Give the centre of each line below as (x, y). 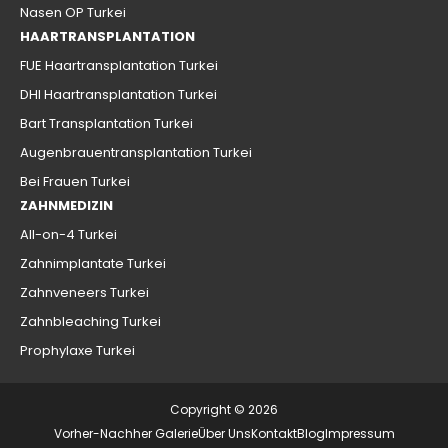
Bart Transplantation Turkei (106, 124)
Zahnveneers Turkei (84, 293)
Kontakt (273, 434)
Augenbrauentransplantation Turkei (136, 153)
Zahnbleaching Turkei (90, 322)
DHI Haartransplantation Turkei (118, 95)
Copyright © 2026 (224, 410)
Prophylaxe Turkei (77, 351)
